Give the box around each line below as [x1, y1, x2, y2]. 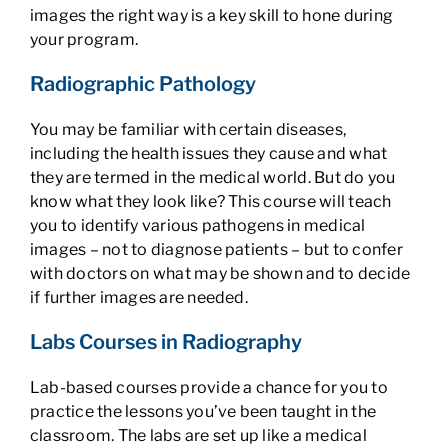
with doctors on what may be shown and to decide [29, 264, 411, 283]
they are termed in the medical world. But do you [29, 168, 396, 187]
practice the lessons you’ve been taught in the [29, 402, 377, 421]
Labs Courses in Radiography [29, 330, 302, 354]
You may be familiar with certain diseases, [29, 120, 347, 139]
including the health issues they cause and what [29, 144, 388, 163]
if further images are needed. [29, 288, 248, 307]
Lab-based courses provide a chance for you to [29, 378, 388, 397]
